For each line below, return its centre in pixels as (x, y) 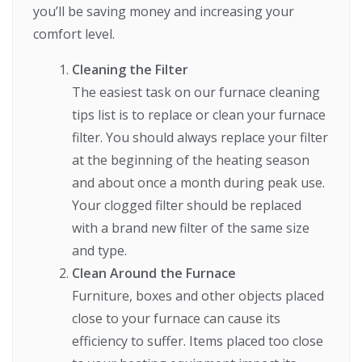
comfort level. (74, 34)
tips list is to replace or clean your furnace (199, 115)
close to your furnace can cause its (177, 319)
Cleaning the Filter (130, 70)
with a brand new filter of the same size (191, 228)
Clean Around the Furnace (154, 274)
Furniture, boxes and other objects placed (198, 296)
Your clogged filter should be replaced (187, 206)
